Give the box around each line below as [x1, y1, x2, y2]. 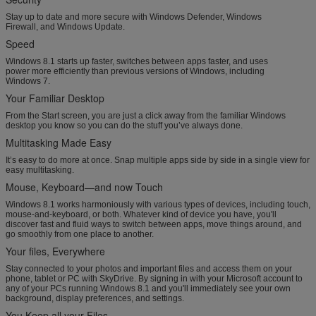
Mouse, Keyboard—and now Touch [6, 179, 163, 194]
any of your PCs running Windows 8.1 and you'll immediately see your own [6, 283, 291, 293]
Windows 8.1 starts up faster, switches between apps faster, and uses [6, 56, 268, 66]
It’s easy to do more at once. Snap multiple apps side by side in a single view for [6, 154, 310, 165]
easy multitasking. [6, 164, 74, 175]
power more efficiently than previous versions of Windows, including [6, 66, 265, 76]
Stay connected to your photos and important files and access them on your [6, 263, 292, 274]
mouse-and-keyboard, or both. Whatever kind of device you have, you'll [6, 209, 276, 219]
